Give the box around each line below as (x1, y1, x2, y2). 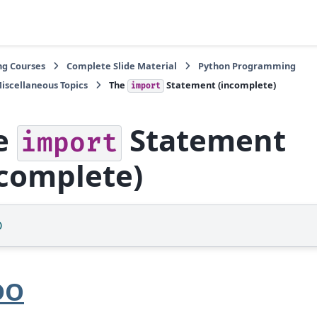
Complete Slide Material (67, 59, 178, 72)
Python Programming (198, 59, 296, 72)
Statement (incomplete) (164, 79, 276, 91)
